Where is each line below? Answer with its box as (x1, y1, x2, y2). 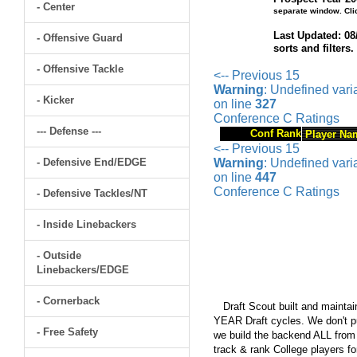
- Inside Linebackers (37, 218, 136, 230)
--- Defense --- (37, 125, 101, 137)
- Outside (37, 249, 81, 261)
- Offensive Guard (37, 32, 123, 44)
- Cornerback (37, 295, 100, 307)
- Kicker (37, 94, 74, 106)
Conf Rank (250, 127, 301, 139)
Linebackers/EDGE (37, 264, 129, 276)
